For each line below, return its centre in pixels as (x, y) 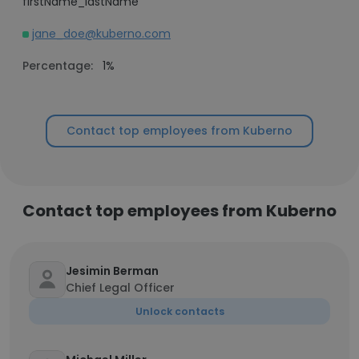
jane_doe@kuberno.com (101, 34)
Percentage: (58, 66)
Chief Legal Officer (120, 288)
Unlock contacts (179, 311)
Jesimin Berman (112, 271)
